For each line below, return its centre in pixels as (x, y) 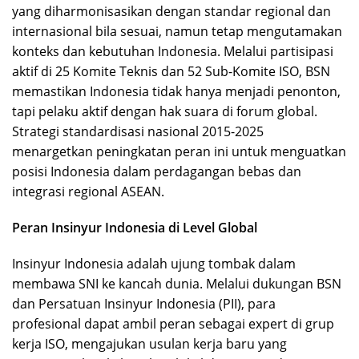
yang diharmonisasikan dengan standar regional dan (171, 11)
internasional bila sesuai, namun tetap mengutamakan (177, 31)
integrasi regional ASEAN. (88, 191)
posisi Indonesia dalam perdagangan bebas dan (157, 171)
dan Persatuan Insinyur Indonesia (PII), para (144, 303)
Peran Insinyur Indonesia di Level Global (135, 227)
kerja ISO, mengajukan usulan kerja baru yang (149, 343)
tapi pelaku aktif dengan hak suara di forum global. (165, 111)
